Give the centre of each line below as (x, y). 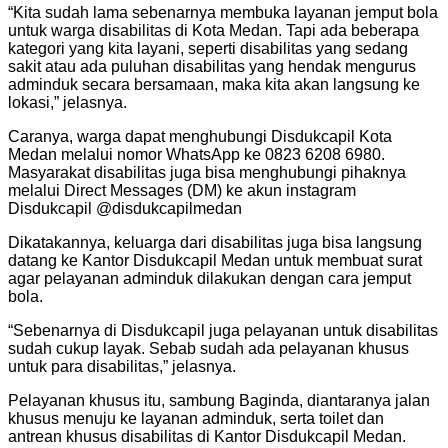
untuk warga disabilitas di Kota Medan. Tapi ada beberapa (213, 30)
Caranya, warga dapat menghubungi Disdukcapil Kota (200, 136)
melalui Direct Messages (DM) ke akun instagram (182, 190)
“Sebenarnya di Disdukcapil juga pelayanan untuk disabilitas (223, 330)
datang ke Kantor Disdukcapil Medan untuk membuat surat (215, 260)
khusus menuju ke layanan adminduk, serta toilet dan (196, 418)
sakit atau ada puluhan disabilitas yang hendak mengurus (212, 66)
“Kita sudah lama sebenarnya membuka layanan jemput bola (223, 12)
